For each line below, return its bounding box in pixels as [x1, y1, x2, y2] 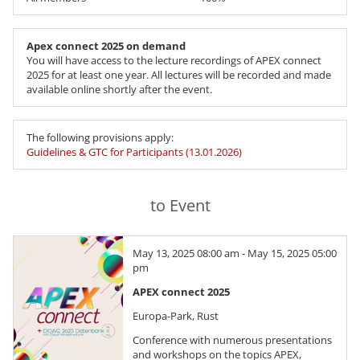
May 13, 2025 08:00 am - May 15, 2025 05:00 [133, 246, 337, 261]
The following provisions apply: [27, 130, 174, 145]
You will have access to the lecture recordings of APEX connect [27, 53, 321, 68]
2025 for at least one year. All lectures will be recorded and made [27, 67, 331, 83]
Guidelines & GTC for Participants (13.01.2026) [27, 145, 242, 160]
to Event [149, 194, 211, 217]
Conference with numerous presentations [133, 333, 332, 348]
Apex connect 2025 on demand [27, 39, 186, 54]
